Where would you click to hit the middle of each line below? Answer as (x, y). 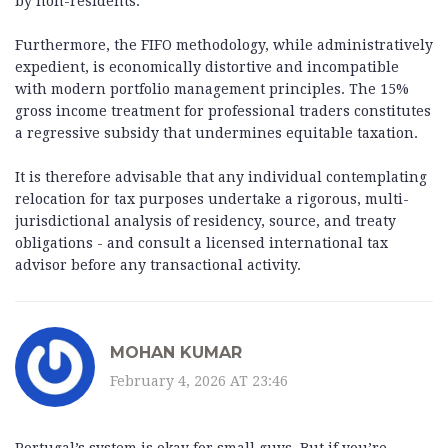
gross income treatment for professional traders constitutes (223, 111)
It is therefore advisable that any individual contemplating (221, 177)
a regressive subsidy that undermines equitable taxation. (216, 133)
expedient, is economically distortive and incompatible (207, 67)
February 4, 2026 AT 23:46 (199, 380)
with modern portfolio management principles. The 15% (212, 89)
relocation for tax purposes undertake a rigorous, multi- (212, 199)
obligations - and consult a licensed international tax (201, 243)
